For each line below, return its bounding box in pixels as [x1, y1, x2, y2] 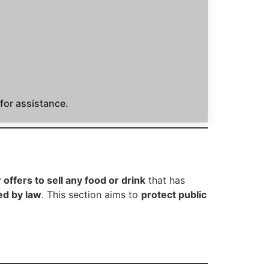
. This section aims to [41, 189, 141, 201]
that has [145, 174, 185, 187]
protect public [141, 189, 207, 201]
